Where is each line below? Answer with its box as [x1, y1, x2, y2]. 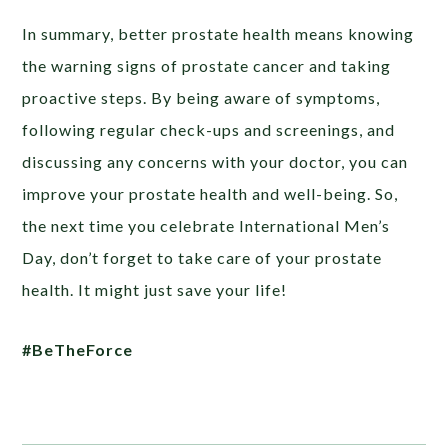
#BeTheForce [22, 339, 134, 359]
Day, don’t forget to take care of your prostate [22, 247, 383, 267]
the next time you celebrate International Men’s [22, 215, 391, 235]
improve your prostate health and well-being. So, [22, 183, 399, 203]
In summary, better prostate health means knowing [22, 23, 415, 43]
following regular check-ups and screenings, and [22, 119, 396, 139]
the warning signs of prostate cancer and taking [22, 55, 392, 75]
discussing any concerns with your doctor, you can [22, 151, 409, 171]
